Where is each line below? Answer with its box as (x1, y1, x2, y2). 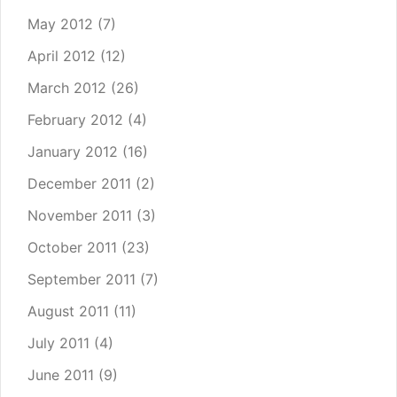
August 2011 (27, 302, 109, 321)
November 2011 (27, 206, 132, 225)
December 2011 (27, 175, 131, 193)
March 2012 (27, 79, 106, 97)
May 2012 (27, 15, 93, 34)
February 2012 (27, 111, 123, 129)
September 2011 (27, 270, 136, 289)
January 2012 (27, 143, 118, 161)
